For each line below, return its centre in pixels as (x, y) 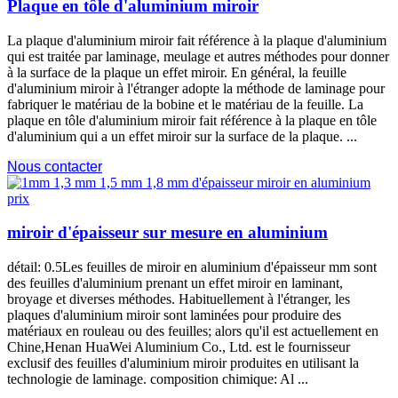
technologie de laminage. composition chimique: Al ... (158, 379)
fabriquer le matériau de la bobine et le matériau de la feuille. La (185, 104)
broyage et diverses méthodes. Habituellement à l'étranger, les (179, 299)
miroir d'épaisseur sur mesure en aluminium (167, 233)
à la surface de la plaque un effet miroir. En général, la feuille (177, 72)
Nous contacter (55, 166)
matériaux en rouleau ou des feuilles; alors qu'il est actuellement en (193, 331)
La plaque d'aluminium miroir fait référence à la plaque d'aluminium (197, 40)
